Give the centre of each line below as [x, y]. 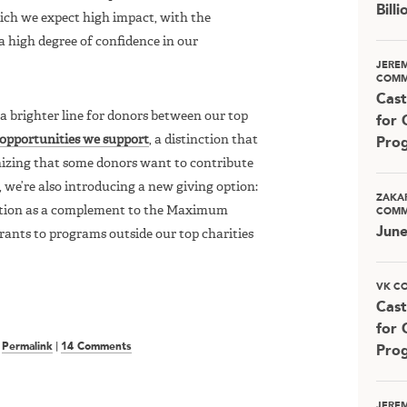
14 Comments [96, 347]
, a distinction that [203, 140]
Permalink [27, 347]
